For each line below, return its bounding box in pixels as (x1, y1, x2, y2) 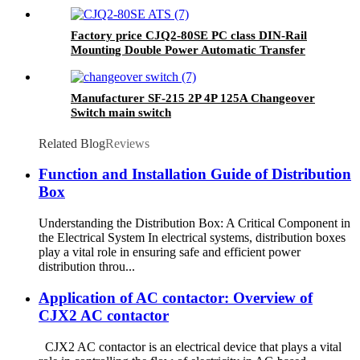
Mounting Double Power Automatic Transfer (71, 43, 305, 56)
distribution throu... (39, 260, 135, 274)
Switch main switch (71, 105, 171, 119)
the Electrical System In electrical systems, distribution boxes (39, 231, 346, 245)
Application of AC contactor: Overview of (39, 288, 313, 306)
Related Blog (39, 136, 105, 150)
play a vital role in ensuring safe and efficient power (39, 245, 301, 260)
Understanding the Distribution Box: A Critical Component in (39, 216, 350, 231)
